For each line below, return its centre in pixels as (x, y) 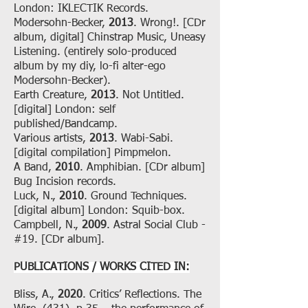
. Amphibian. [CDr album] (142, 168)
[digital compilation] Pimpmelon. (92, 153)
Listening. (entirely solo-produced (95, 52)
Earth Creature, (52, 96)
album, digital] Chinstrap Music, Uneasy (110, 38)
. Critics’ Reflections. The (142, 295)
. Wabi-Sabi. (144, 139)
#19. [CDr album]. (59, 240)
